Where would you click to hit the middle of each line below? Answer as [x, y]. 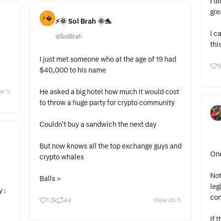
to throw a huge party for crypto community [107, 103]
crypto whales [62, 157]
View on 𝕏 [168, 201]
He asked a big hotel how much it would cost [109, 92]
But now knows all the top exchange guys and [110, 146]
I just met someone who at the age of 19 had [108, 59]
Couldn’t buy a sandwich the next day [98, 125]
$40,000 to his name [73, 70]
